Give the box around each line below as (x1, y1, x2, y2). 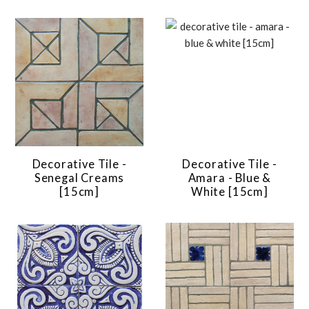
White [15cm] (190, 185, 268, 199)
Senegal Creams (34, 171, 125, 186)
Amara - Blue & (188, 171, 272, 186)
